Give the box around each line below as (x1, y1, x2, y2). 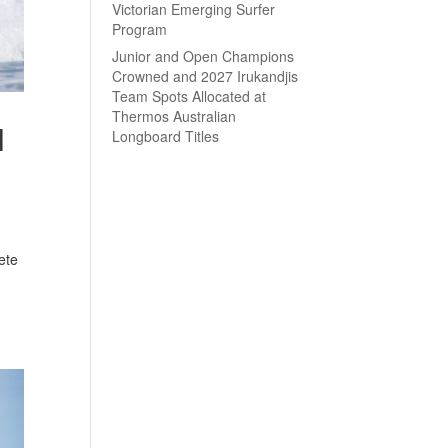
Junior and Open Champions (111, 46, 294, 66)
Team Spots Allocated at (111, 86, 266, 106)
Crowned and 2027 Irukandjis (111, 66, 298, 86)
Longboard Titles (111, 126, 219, 146)
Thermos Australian (111, 106, 236, 126)
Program (111, 19, 167, 39)
